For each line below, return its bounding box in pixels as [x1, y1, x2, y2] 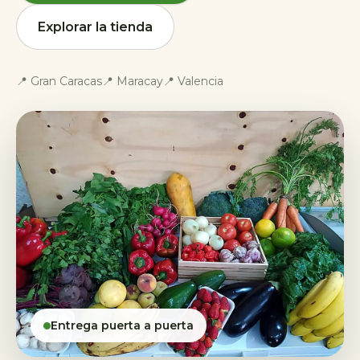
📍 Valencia [163, 74, 223, 88]
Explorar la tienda [38, 19, 153, 35]
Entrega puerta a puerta [51, 318, 194, 333]
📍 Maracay [102, 74, 163, 88]
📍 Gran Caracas [16, 74, 102, 88]
